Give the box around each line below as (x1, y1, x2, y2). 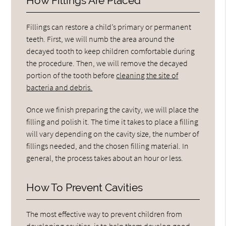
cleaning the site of (116, 70, 179, 80)
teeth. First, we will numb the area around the (26, 33, 175, 44)
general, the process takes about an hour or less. (26, 152, 184, 163)
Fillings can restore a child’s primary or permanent (26, 21, 192, 32)
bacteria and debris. (26, 82, 93, 92)
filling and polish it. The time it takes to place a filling (26, 116, 199, 127)
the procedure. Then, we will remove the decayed (26, 58, 188, 68)
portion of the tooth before (26, 70, 117, 80)
